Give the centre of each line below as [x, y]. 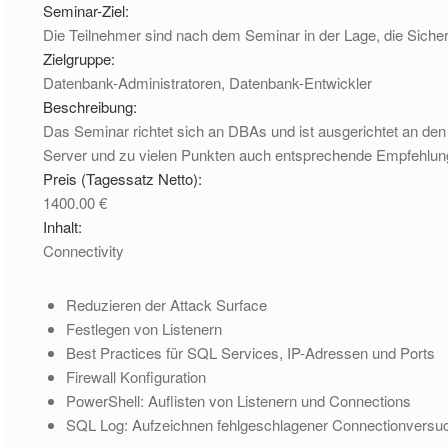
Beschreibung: [92, 106]
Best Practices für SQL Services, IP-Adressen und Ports [250, 352]
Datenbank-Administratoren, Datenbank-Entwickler [208, 82]
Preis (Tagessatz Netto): [125, 178]
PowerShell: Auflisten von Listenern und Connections [238, 400]
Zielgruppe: [81, 58]
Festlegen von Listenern [143, 328]
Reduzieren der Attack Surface [166, 304]
